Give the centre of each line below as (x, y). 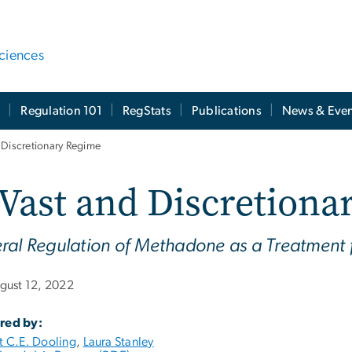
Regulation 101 (61, 111)
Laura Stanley (118, 342)
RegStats (147, 111)
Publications (226, 111)
